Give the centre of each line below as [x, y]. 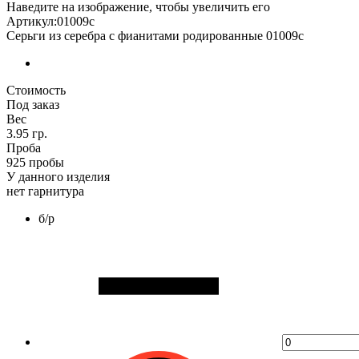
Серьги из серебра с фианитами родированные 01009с [155, 36]
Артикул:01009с [50, 21]
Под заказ [33, 105]
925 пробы [35, 162]
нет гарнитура [45, 191]
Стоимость [36, 90]
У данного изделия [58, 177]
